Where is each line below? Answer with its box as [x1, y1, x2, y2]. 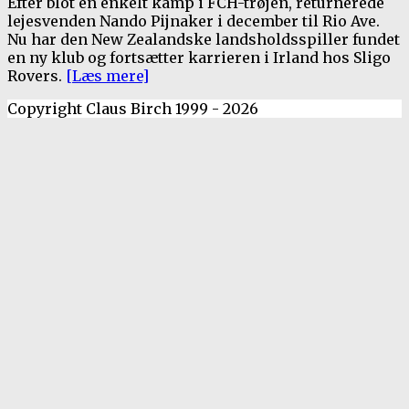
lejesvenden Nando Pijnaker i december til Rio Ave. [7, 12, 380, 31]
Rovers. [7, 67, 66, 86]
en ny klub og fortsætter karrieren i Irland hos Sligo [7, 48, 391, 68]
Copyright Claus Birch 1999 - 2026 [7, 100, 258, 119]
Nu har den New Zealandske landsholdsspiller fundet [7, 30, 400, 49]
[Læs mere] [66, 67, 149, 86]
